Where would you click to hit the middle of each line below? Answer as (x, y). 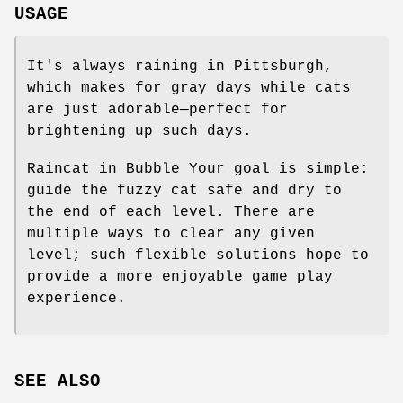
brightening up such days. (139, 131)
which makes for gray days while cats (189, 88)
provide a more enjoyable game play (180, 277)
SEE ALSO (58, 382)
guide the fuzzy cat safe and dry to (184, 190)
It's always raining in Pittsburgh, (180, 66)
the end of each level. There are (171, 212)
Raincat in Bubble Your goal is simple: (198, 169)
